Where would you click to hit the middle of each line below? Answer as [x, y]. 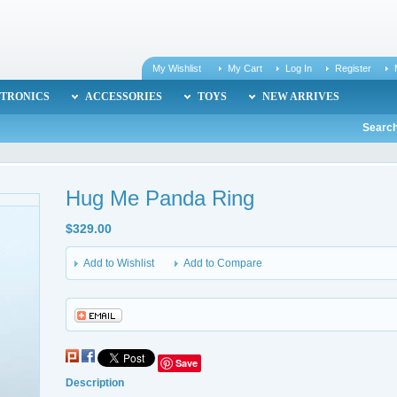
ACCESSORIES [124, 97]
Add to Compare [223, 263]
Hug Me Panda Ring [160, 198]
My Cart [245, 68]
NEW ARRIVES [301, 97]
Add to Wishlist [119, 263]
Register [353, 68]
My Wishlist [177, 68]
